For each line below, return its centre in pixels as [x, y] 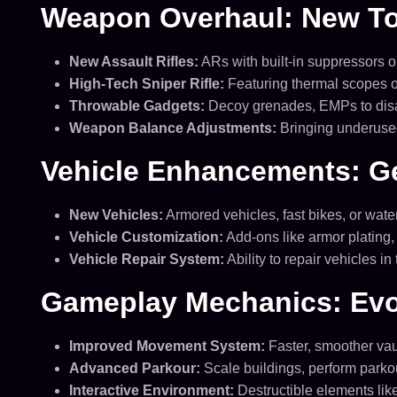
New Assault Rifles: [133, 62]
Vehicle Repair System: [146, 259]
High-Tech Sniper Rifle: [146, 84]
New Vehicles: [116, 215]
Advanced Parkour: [134, 368]
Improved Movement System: [167, 346]
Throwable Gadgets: [136, 106]
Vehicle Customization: [146, 237]
